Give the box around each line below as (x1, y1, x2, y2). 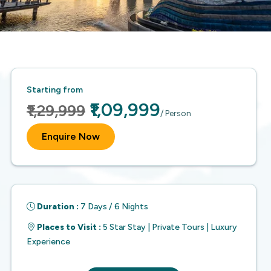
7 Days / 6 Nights (80, 201, 148, 212)
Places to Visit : (35, 222, 101, 232)
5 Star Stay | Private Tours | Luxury (103, 222, 237, 232)
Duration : (35, 201, 79, 212)
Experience (27, 237, 70, 247)
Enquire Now (42, 131, 100, 142)
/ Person (160, 108, 191, 119)
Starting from (27, 85, 83, 95)
